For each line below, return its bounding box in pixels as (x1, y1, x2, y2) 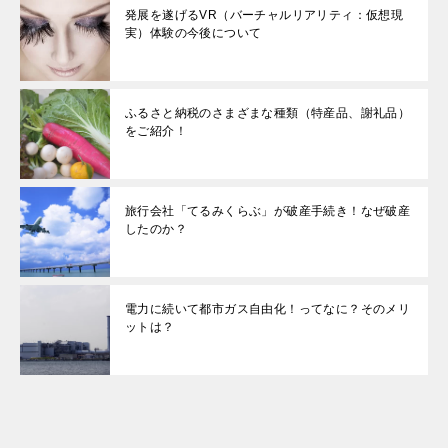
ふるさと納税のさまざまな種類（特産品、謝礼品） (125, 106, 411, 120)
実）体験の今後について (125, 26, 262, 40)
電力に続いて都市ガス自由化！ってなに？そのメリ (125, 302, 411, 316)
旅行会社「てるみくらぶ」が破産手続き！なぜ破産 (125, 204, 411, 218)
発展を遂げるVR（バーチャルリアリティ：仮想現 (125, 8, 404, 22)
